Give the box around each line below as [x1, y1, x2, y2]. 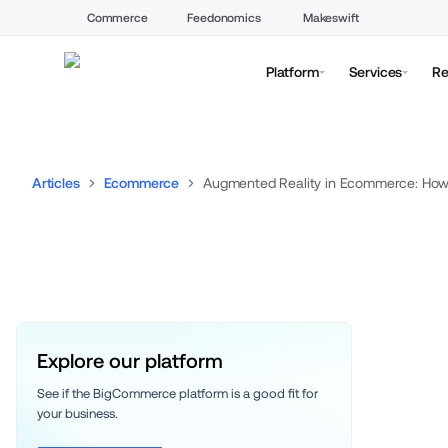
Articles [32, 175, 80, 191]
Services [348, 63, 403, 80]
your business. [37, 406, 121, 421]
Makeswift [302, 10, 359, 25]
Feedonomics [187, 10, 261, 25]
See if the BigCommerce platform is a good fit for [37, 386, 318, 401]
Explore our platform [37, 349, 223, 373]
